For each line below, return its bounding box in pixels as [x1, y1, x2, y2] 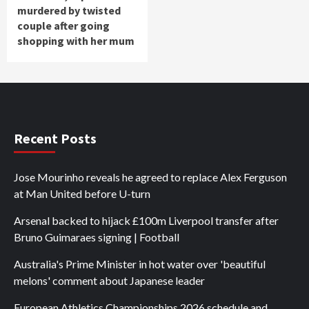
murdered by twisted [17, 3, 121, 18]
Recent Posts [14, 130, 97, 148]
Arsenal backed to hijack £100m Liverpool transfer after [14, 214, 279, 228]
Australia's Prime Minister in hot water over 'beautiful [14, 257, 266, 271]
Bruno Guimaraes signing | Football [14, 230, 179, 244]
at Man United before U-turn [14, 187, 150, 201]
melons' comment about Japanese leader [14, 274, 205, 288]
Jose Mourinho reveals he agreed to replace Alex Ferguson [14, 170, 287, 184]
